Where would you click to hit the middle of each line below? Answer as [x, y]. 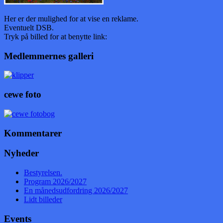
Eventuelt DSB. [29, 27]
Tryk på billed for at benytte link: [56, 36]
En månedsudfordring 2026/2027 [76, 190]
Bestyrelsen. [43, 172]
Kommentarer [33, 133]
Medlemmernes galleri [49, 56]
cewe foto [23, 95]
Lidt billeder [43, 199]
